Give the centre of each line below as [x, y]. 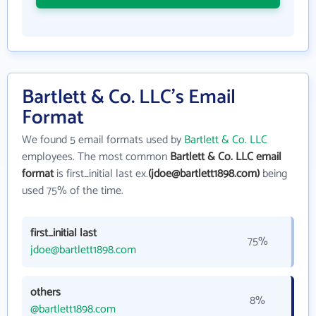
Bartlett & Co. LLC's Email [129, 98]
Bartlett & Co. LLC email [226, 157]
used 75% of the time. [73, 191]
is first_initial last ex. [101, 174]
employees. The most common [96, 157]
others [45, 293]
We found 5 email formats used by [103, 140]
